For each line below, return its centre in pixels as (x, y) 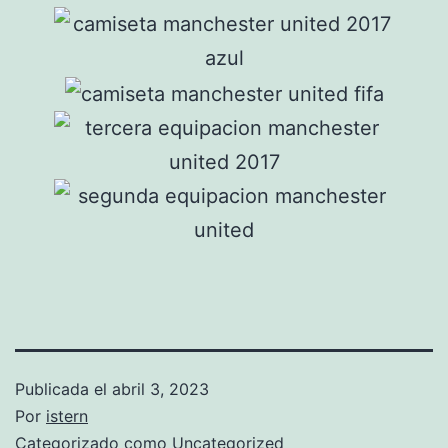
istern (67, 415)
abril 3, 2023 (160, 388)
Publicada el (63, 388)
